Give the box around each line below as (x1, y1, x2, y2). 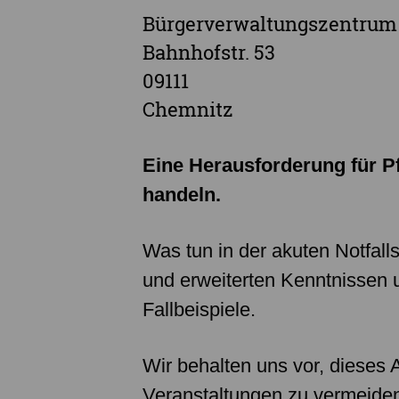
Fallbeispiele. (142, 297, 256, 321)
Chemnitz (142, 95, 233, 122)
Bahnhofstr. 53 (142, 38, 275, 65)
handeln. (142, 183, 221, 206)
